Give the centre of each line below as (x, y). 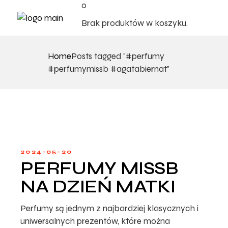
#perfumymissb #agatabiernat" (109, 69)
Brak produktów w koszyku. (135, 23)
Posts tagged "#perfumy (118, 56)
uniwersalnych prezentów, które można (95, 221)
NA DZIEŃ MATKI (98, 187)
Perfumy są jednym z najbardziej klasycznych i (110, 208)
